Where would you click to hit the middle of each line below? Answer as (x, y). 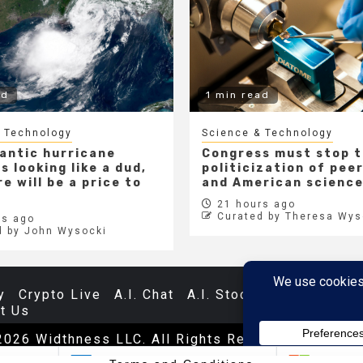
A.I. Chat (144, 294)
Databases (316, 294)
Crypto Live (60, 294)
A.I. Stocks (226, 294)
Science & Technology (267, 132)
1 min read (238, 94)
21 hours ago (254, 204)
